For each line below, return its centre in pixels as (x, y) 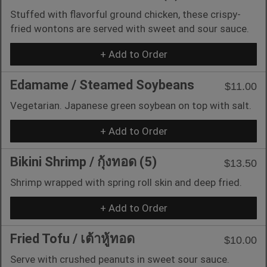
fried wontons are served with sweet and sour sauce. (130, 28)
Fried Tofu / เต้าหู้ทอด (72, 238)
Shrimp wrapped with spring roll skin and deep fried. (126, 182)
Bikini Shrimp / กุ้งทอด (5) (83, 162)
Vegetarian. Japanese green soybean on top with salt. (131, 105)
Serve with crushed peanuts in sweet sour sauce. (120, 259)
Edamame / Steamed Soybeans (102, 85)
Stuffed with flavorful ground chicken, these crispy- (125, 14)
